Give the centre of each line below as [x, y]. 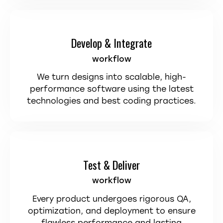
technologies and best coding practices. [111, 101]
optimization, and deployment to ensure [111, 211]
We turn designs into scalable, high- [111, 77]
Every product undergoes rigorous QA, [111, 199]
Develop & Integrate [111, 43]
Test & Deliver [111, 164]
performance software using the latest [111, 89]
